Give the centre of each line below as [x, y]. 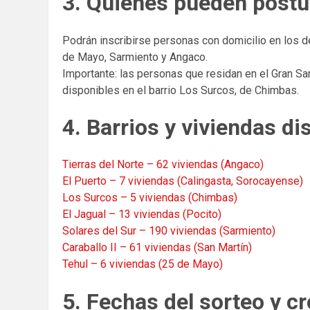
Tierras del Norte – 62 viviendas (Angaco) [163, 165]
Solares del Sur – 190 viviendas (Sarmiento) [169, 231]
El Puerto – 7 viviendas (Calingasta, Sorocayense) [183, 181]
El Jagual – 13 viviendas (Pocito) [142, 215]
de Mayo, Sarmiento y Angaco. [135, 57]
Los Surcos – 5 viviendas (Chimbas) [150, 198]
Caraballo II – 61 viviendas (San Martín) [157, 248]
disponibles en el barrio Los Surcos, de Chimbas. [181, 90]
